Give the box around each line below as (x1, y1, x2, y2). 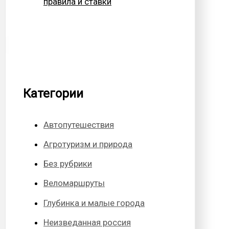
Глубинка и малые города (43, 197, 145, 208)
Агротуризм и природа (43, 139, 132, 149)
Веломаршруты (43, 178, 105, 189)
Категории (23, 86, 83, 101)
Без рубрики (43, 158, 92, 169)
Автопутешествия (43, 119, 114, 130)
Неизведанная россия (43, 217, 131, 227)
